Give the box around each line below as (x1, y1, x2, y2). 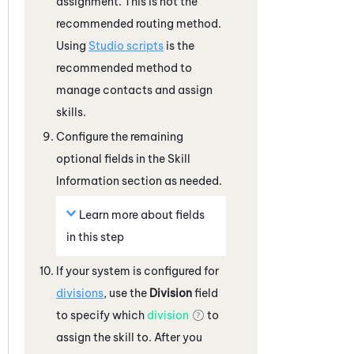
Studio (88, 38, 124, 53)
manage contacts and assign (56, 82, 213, 97)
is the (164, 38, 194, 53)
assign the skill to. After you (56, 330, 202, 345)
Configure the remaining (56, 129, 183, 144)
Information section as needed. (56, 173, 222, 188)
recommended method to (56, 60, 192, 75)
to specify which (56, 307, 147, 322)
